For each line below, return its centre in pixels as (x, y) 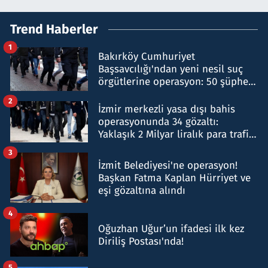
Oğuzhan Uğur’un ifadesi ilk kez (171, 229)
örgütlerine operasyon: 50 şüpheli (176, 81)
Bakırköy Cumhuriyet (147, 56)
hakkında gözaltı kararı (151, 94)
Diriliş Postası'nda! (141, 241)
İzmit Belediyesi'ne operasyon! (168, 165)
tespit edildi (126, 147)
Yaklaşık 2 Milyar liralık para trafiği (178, 134)
